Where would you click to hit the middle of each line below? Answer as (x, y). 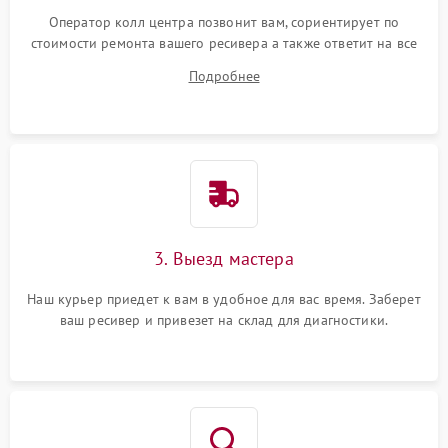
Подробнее (224, 76)
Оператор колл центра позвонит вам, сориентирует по (224, 22)
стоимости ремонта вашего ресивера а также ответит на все (224, 43)
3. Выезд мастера (224, 258)
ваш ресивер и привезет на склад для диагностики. (224, 320)
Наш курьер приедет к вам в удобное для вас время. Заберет (224, 299)
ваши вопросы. (224, 64)
